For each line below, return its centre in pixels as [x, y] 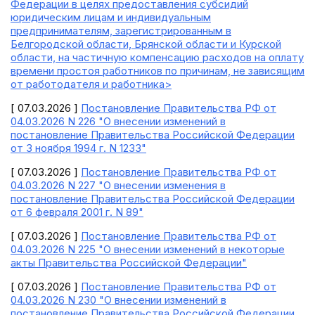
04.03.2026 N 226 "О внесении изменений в [118, 121]
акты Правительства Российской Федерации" [129, 263]
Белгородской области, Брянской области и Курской [146, 44]
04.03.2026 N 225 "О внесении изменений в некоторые [148, 249]
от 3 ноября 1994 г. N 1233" [78, 148]
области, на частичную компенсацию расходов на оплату [157, 57]
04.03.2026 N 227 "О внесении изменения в [118, 185]
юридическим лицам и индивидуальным [111, 17]
